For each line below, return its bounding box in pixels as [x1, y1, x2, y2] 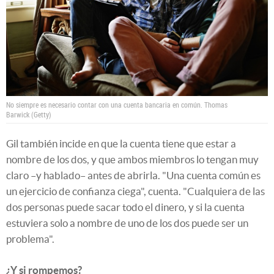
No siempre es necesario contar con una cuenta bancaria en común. [6, 100, 204, 110]
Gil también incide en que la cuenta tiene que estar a [6, 138, 236, 150]
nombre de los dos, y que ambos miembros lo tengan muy [6, 154, 259, 166]
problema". [6, 233, 54, 245]
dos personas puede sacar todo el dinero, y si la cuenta [6, 201, 245, 213]
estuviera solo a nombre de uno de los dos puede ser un [6, 217, 248, 229]
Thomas [204, 100, 228, 110]
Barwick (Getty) [6, 109, 51, 120]
